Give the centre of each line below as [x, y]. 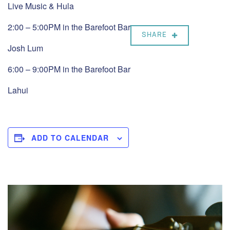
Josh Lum [25, 48]
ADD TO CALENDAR [70, 138]
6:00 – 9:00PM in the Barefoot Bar [69, 69]
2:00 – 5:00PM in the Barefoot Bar [69, 27]
